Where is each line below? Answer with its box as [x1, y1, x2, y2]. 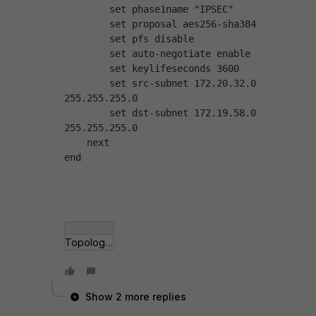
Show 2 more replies [85, 290, 186, 303]
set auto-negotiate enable [64, 48, 250, 59]
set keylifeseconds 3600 [64, 63, 239, 74]
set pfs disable [64, 33, 194, 44]
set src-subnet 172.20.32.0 [64, 78, 256, 89]
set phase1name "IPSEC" [64, 4, 233, 15]
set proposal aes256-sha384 [64, 18, 256, 30]
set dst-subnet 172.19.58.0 [64, 107, 256, 119]
